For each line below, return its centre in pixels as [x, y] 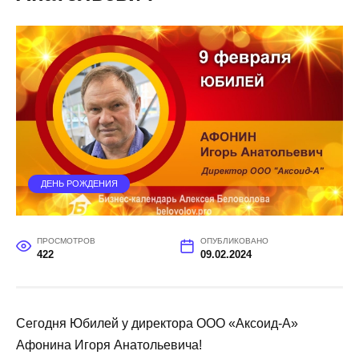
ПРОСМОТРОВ [66, 241]
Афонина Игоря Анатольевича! [109, 345]
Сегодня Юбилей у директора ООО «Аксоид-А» [157, 324]
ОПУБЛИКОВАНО [234, 241]
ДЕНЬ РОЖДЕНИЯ [79, 184]
